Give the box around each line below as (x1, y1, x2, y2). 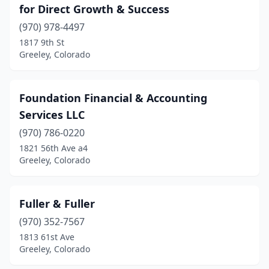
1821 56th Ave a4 (19, 142, 88, 154)
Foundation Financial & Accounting (19, 91, 207, 105)
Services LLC (19, 107, 85, 122)
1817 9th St (19, 37, 64, 48)
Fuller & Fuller (19, 196, 95, 211)
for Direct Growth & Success (19, 2, 169, 16)
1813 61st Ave (19, 231, 74, 243)
